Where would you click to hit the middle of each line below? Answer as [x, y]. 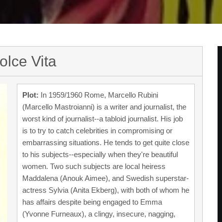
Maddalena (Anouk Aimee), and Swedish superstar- [106, 178]
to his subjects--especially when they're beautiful [100, 154]
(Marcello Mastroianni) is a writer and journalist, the [104, 107]
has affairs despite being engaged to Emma [92, 202]
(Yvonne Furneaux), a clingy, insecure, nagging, [99, 214]
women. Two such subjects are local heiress [94, 166]
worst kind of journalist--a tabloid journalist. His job [103, 119]
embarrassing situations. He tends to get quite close [106, 142]
